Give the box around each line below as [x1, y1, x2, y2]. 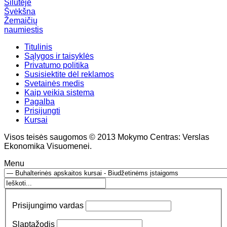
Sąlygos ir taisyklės [24, 52, 94, 61]
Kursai [24, 116, 48, 125]
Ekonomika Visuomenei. [4, 142, 92, 151]
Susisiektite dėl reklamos [24, 70, 114, 79]
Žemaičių [4, 16, 37, 25]
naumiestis [4, 25, 43, 34]
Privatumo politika [24, 61, 89, 70]
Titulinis [24, 43, 52, 52]
